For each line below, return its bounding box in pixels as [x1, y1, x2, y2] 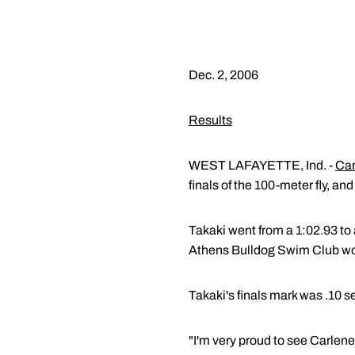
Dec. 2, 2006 [189, 68, 258, 82]
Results [189, 113, 232, 127]
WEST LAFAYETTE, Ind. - [189, 158, 335, 172]
